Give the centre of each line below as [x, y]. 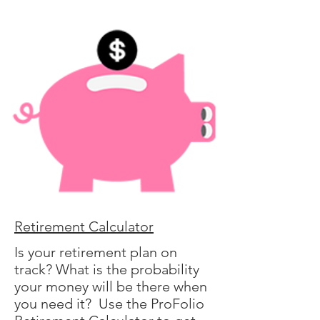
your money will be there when [111, 286]
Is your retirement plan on [96, 252]
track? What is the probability [107, 269]
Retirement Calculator [84, 226]
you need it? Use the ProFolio [109, 304]
